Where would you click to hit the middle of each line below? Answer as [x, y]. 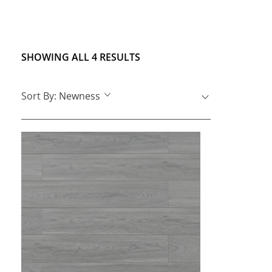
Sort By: [40, 96]
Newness [80, 96]
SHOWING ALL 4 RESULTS [81, 57]
